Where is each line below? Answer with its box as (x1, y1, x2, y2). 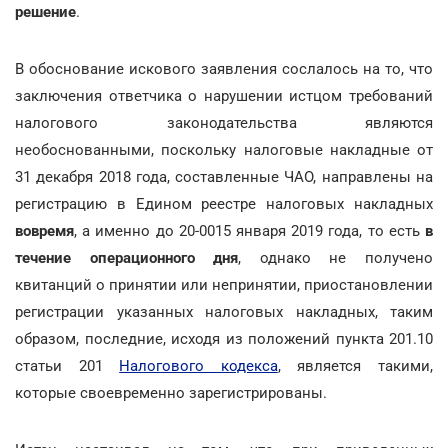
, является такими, (277, 356, 434, 375)
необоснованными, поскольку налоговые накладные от (15, 140, 433, 159)
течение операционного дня (15, 248, 239, 267)
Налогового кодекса (119, 356, 278, 375)
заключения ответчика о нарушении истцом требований (15, 86, 433, 105)
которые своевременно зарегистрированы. (15, 383, 327, 402)
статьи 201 (15, 356, 120, 375)
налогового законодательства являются (15, 113, 433, 132)
